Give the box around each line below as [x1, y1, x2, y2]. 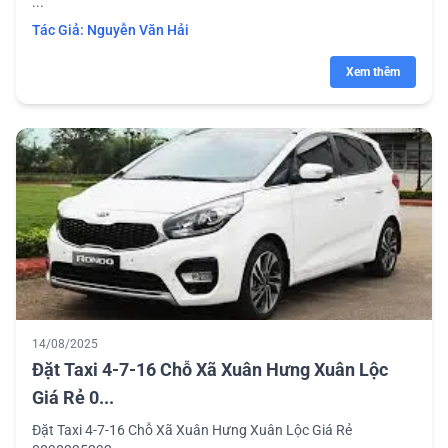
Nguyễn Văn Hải [87, 21, 189, 38]
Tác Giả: [32, 21, 87, 38]
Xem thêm [346, 64, 400, 79]
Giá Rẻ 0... [32, 386, 114, 408]
